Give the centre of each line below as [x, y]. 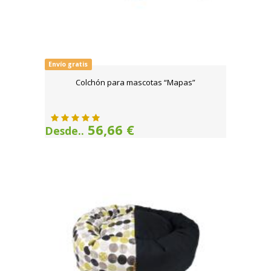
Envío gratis [68, 64]
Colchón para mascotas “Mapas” [135, 82]
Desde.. [64, 131]
